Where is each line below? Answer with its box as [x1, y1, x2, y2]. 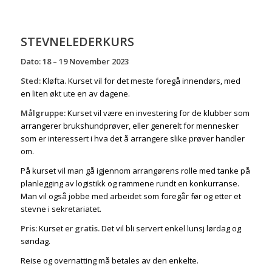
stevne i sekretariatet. [20, 203, 101, 214]
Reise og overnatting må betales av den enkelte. [20, 254, 199, 266]
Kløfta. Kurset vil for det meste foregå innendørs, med [40, 75, 240, 86]
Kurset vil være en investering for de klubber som [65, 107, 250, 118]
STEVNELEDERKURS [20, 33, 134, 50]
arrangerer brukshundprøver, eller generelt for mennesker [20, 120, 239, 131]
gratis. [74, 222, 100, 234]
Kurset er [36, 222, 75, 234]
